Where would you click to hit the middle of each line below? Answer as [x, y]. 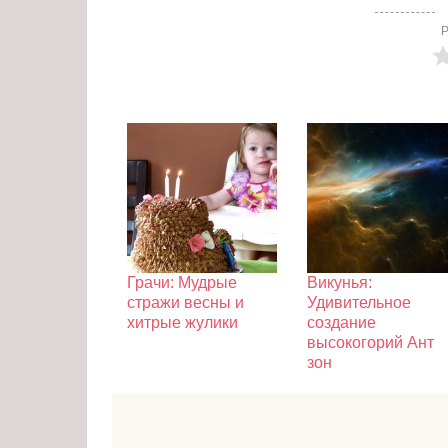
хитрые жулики [182, 323]
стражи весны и [185, 303]
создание [341, 323]
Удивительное [359, 303]
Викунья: [339, 283]
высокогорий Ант [370, 343]
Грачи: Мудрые [182, 283]
